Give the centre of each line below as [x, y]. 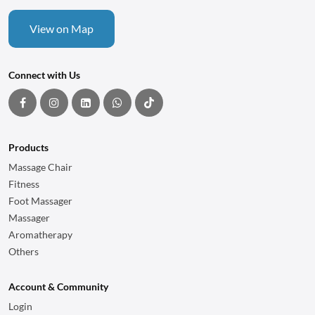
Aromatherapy [40, 234]
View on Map [62, 28]
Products [28, 147]
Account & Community [58, 287]
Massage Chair [40, 167]
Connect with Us [44, 75]
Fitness [24, 184]
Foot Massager [40, 201]
